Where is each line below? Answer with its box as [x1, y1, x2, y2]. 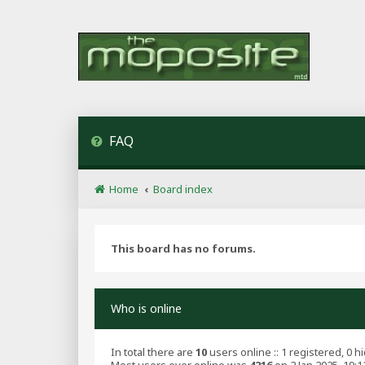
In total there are [111, 345, 196, 359]
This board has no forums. [111, 241, 256, 256]
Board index [153, 182, 213, 196]
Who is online [111, 301, 182, 316]
